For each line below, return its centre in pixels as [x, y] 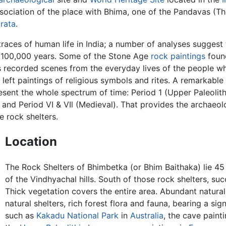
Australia [147, 216]
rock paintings [178, 56]
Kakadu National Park [77, 216]
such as [20, 216]
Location [31, 142]
